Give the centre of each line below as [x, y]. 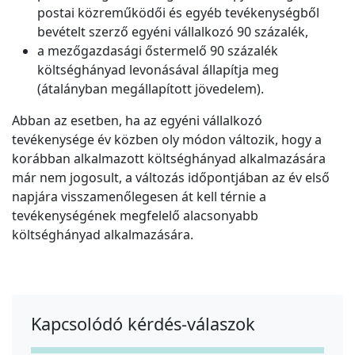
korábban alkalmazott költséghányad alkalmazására [169, 159]
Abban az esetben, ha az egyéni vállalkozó [137, 121]
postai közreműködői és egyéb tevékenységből [178, 13]
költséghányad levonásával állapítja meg [158, 70]
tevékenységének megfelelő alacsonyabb [135, 216]
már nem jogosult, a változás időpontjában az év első [171, 178]
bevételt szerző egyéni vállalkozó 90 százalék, [173, 32]
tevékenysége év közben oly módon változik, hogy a [167, 140]
